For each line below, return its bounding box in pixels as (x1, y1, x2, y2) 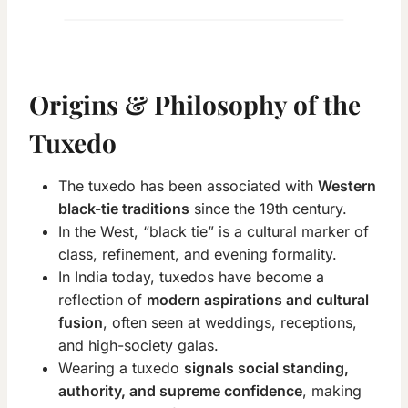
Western (318, 177, 376, 196)
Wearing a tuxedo (58, 359, 184, 378)
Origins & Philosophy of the (29, 87, 361, 122)
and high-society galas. (58, 336, 219, 355)
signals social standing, (184, 359, 349, 378)
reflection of (58, 291, 147, 310)
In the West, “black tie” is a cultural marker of (58, 222, 369, 241)
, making (302, 382, 362, 401)
